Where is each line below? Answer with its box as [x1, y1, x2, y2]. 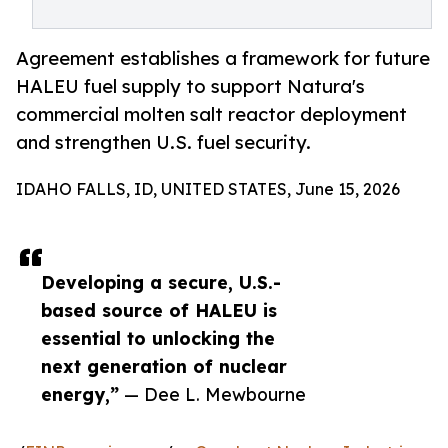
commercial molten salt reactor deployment [16, 103, 407, 126]
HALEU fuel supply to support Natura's [16, 75, 365, 98]
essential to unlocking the [41, 327, 275, 350]
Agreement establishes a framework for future [16, 47, 430, 70]
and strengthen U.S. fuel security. [16, 131, 311, 154]
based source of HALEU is [41, 299, 277, 322]
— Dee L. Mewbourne [124, 383, 306, 406]
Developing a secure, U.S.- [41, 271, 281, 294]
